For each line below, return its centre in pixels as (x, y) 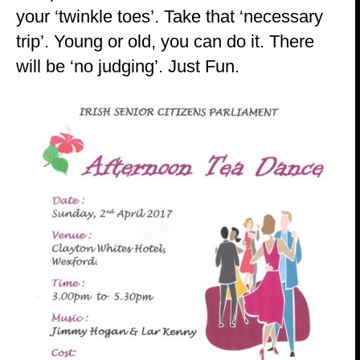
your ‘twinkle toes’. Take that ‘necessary (170, 16)
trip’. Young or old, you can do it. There (165, 41)
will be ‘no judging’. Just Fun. (128, 66)
